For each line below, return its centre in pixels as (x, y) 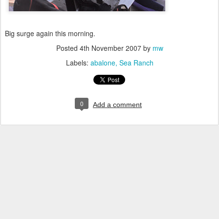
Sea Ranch (136, 63)
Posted (68, 48)
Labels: (78, 63)
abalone (103, 63)
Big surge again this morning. (50, 33)
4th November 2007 (110, 48)
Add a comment (117, 105)
